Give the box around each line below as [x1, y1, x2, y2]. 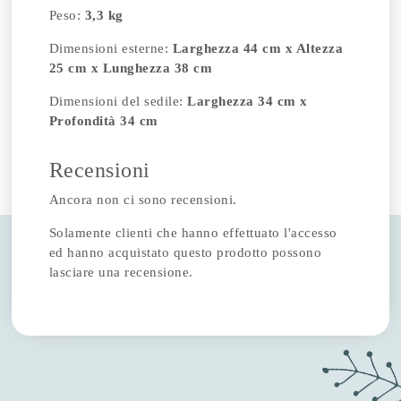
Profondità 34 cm [48, 114, 158, 128]
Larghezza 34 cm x [187, 94, 308, 108]
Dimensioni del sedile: [48, 94, 188, 108]
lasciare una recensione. [48, 264, 193, 279]
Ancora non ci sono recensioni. [48, 192, 237, 207]
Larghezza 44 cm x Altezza [172, 41, 344, 55]
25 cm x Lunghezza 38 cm [48, 61, 213, 75]
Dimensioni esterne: [48, 41, 173, 55]
